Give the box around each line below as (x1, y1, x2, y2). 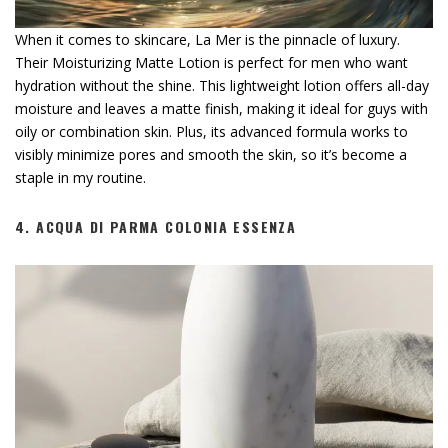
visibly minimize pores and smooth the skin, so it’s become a (15, 144, 407, 164)
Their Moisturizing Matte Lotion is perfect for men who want (15, 52, 408, 72)
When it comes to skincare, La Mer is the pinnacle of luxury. (15, 29, 400, 49)
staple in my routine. (15, 167, 146, 187)
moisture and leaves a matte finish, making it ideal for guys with (15, 98, 428, 118)
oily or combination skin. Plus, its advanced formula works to (15, 121, 408, 141)
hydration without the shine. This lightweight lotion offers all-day (15, 75, 429, 95)
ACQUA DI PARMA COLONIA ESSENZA (36, 215, 297, 237)
